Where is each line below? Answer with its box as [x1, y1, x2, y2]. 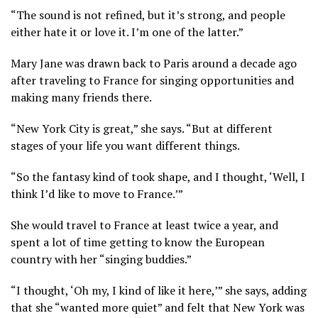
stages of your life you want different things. [11, 138, 240, 154]
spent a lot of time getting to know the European [11, 234, 265, 251]
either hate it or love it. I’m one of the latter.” [11, 24, 243, 40]
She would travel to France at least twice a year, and [11, 217, 278, 234]
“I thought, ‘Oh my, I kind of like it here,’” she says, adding [11, 283, 307, 299]
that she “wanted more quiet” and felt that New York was [11, 300, 305, 316]
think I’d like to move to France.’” [11, 186, 183, 202]
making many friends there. [11, 89, 152, 106]
